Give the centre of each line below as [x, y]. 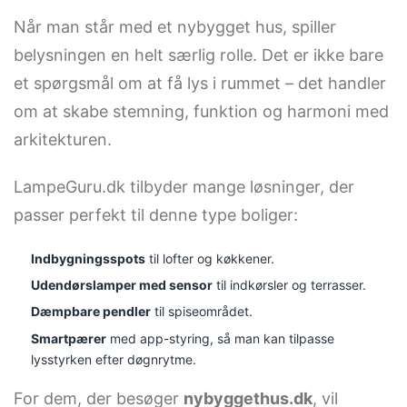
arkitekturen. [63, 140]
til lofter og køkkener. [209, 258]
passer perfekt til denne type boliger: [156, 215]
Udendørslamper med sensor [121, 285]
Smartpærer [68, 338]
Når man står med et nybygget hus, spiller [175, 27]
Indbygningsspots [88, 258]
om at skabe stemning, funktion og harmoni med [201, 112]
